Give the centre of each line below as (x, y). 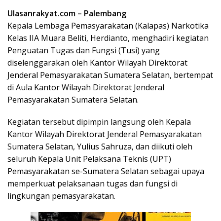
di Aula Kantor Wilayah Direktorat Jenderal (86, 87)
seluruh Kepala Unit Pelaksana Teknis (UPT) (89, 159)
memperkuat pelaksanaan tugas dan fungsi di (92, 183)
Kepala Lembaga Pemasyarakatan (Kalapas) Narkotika (108, 25)
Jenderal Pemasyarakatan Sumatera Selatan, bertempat (110, 75)
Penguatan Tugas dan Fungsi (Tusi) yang (84, 50)
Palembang (105, 13)
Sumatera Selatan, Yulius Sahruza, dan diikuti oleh (100, 146)
